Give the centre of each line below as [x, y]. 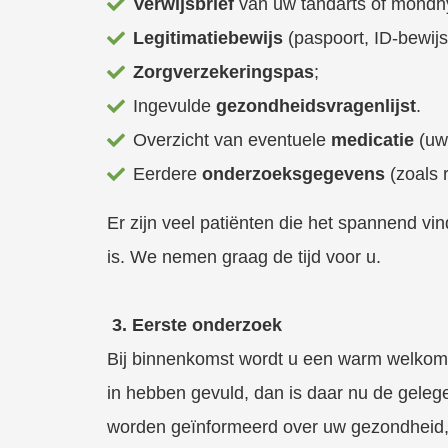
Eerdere [168, 173]
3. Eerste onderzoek [194, 324]
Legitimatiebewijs [211, 37]
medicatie [375, 139]
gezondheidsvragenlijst [316, 105]
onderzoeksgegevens [296, 173]
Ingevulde [175, 105]
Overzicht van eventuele [232, 139]
